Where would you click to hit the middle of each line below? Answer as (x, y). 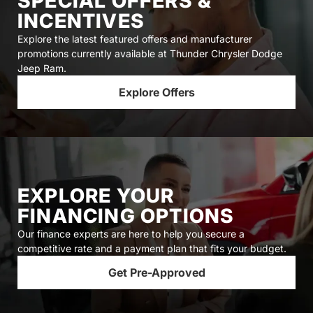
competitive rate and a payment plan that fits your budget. (152, 248)
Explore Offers (156, 92)
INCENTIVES (81, 21)
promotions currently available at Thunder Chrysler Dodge (150, 53)
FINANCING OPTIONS (126, 216)
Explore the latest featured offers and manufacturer (135, 39)
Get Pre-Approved (156, 272)
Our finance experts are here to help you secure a (131, 234)
